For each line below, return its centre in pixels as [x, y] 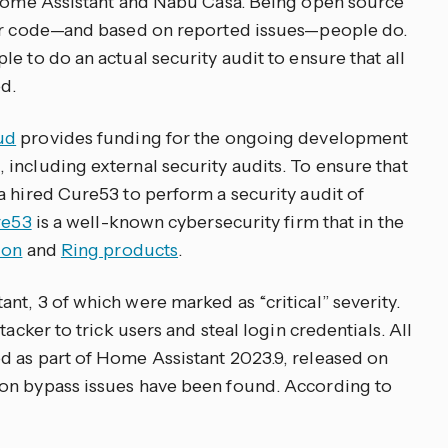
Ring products [119, 250]
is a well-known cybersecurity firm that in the [217, 222]
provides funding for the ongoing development [212, 138]
